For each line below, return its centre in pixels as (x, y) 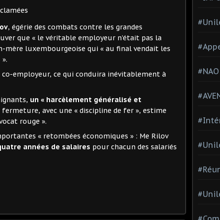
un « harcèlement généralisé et (86, 99)
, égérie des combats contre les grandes (75, 27)
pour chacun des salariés (135, 147)
